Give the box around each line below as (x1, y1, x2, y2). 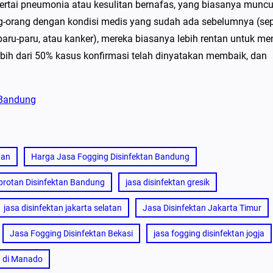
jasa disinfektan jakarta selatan (4, 203, 122, 213)
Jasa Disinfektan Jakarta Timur (143, 203, 261, 213)
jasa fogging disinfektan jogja (154, 229, 264, 238)
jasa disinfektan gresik (126, 177, 210, 187)
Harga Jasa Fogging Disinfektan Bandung (31, 152, 190, 161)
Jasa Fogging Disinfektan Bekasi (10, 229, 133, 238)
